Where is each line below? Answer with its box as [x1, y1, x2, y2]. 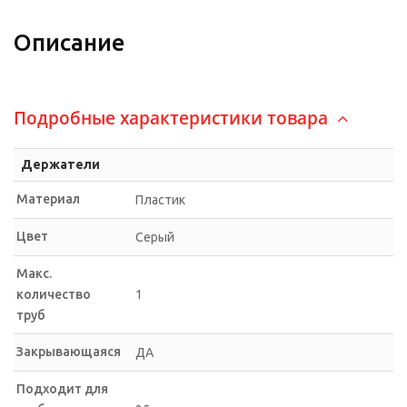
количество [16, 286, 91, 302]
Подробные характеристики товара [14, 105, 333, 130]
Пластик [135, 192, 185, 207]
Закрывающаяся [16, 343, 121, 359]
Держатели [21, 156, 100, 172]
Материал [16, 191, 80, 206]
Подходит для [16, 381, 108, 396]
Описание [14, 29, 125, 55]
